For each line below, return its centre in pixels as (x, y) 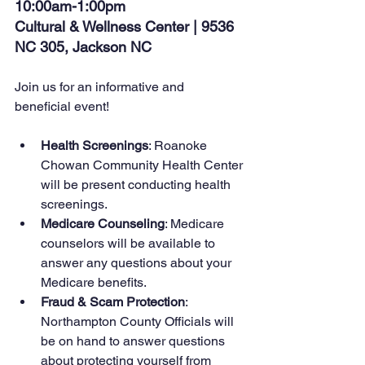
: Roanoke (179, 145)
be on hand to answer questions (134, 341)
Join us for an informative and (101, 87)
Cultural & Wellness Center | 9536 (126, 26)
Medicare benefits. (94, 282)
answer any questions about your (138, 263)
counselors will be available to (130, 243)
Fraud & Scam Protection (113, 302)
